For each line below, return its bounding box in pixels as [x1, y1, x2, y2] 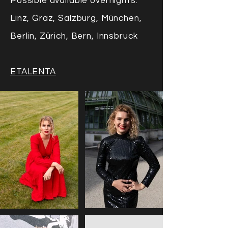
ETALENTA [10, 67, 56, 76]
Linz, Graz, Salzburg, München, [10, 14, 142, 23]
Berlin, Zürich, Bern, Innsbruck [10, 32, 138, 41]
